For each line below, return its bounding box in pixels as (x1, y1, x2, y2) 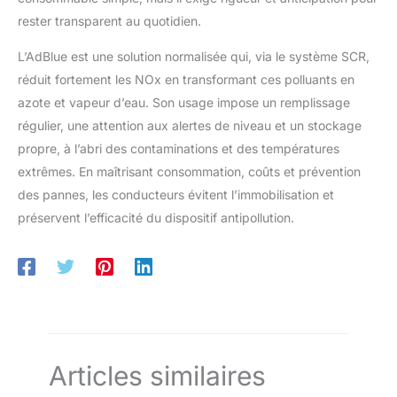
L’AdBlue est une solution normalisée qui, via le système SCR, (18, 49, 370, 65)
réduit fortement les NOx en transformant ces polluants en (18, 72, 354, 88)
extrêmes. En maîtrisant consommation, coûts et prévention (18, 164, 361, 180)
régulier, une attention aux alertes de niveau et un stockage (18, 118, 362, 134)
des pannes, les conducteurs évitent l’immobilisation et (18, 187, 334, 203)
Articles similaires (49, 360, 266, 393)
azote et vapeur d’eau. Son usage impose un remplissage (18, 95, 350, 111)
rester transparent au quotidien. (18, 13, 201, 29)
